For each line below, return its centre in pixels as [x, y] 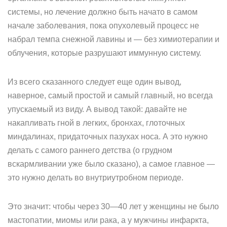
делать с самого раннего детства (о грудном [90, 150]
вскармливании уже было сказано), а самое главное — [111, 164]
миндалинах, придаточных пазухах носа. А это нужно [108, 137]
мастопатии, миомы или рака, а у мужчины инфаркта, [108, 220]
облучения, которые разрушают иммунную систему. [104, 53]
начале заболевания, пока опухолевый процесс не [103, 26]
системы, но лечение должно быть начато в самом [103, 12]
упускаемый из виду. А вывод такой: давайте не [97, 109]
